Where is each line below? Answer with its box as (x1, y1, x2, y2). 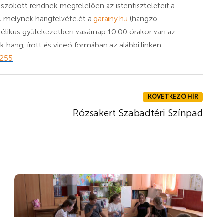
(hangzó (130, 14, 157, 23)
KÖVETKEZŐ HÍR (148, 93, 198, 100)
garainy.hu (93, 14, 128, 23)
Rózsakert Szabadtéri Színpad (73, 107, 203, 119)
